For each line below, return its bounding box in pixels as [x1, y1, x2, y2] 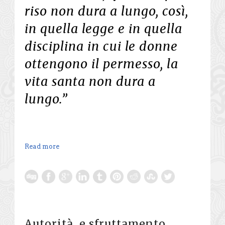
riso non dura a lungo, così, [25, 3, 188, 19]
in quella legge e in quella [25, 20, 182, 37]
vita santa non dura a [25, 73, 156, 89]
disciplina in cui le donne [25, 38, 178, 54]
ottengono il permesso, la [25, 55, 178, 72]
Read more [25, 142, 59, 150]
